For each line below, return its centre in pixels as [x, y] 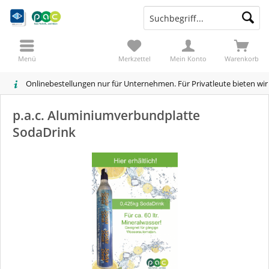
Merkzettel [134, 59]
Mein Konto [188, 59]
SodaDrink [44, 132]
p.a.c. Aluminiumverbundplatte [106, 115]
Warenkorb [242, 59]
